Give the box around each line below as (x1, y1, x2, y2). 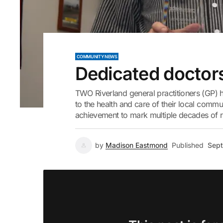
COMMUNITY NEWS (76, 54, 117, 59)
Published (171, 141, 204, 149)
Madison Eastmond (105, 141, 168, 149)
